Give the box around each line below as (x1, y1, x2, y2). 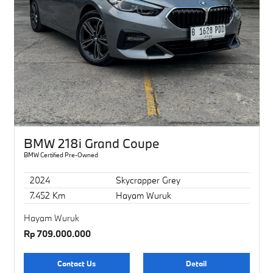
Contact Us (57, 258, 96, 268)
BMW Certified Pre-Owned (23, 150, 98, 159)
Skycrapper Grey (115, 174, 180, 186)
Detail (186, 258, 207, 268)
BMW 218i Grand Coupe (23, 134, 159, 152)
